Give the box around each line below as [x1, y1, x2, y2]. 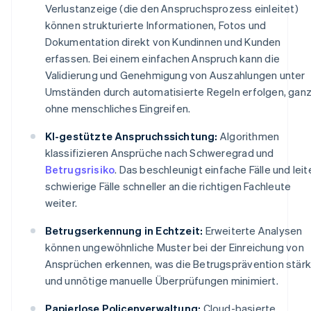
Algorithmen [217, 128, 280, 143]
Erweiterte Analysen [203, 223, 303, 237]
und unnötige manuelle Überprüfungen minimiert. [44, 273, 278, 287]
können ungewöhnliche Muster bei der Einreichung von [44, 239, 304, 254]
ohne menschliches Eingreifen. [44, 101, 191, 115]
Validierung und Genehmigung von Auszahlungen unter [44, 67, 305, 82]
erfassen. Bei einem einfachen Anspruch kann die [44, 51, 280, 65]
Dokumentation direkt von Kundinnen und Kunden [44, 34, 281, 49]
